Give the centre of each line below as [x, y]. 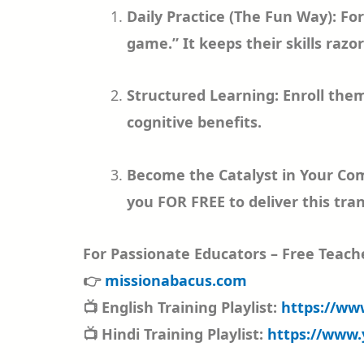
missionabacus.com [176, 280]
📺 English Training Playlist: [182, 307]
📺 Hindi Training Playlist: [175, 334]
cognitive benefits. [194, 122]
